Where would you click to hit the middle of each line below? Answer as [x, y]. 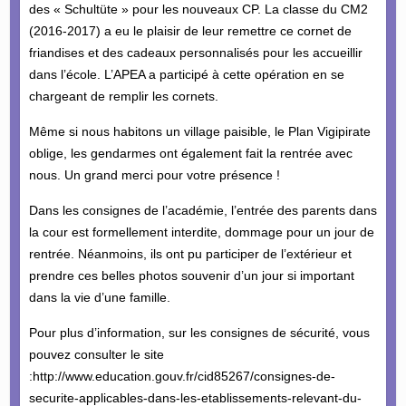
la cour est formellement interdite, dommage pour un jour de [201, 232]
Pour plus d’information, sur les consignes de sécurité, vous [199, 332]
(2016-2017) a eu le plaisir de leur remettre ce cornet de [190, 30]
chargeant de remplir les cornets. [123, 96]
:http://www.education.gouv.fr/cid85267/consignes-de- [182, 376]
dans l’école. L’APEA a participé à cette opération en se [186, 74]
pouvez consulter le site [96, 354]
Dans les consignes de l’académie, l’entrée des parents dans [203, 210]
